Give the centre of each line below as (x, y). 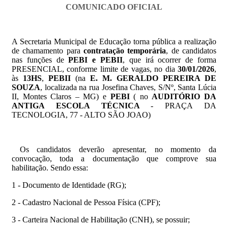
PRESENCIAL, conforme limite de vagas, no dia (95, 69)
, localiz (53, 87)
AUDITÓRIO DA (184, 96)
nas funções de (40, 60)
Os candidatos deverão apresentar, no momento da (114, 149)
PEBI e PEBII (96, 60)
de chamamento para (48, 50)
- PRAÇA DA (184, 105)
